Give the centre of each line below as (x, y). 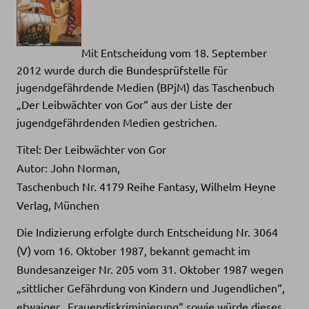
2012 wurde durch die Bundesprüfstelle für (122, 69)
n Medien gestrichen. (166, 122)
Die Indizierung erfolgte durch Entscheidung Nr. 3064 (147, 231)
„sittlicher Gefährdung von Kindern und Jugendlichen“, (151, 287)
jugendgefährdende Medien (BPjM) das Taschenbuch (146, 87)
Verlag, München (58, 205)
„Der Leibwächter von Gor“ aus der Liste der (124, 104)
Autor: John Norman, (68, 167)
